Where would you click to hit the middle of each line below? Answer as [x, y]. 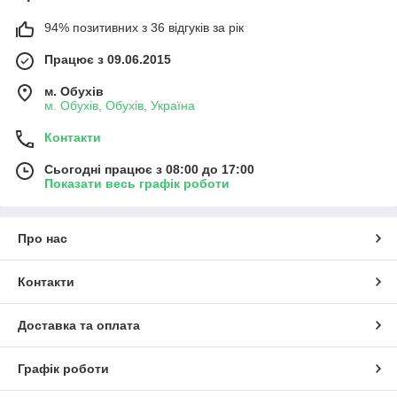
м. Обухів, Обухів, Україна [120, 106]
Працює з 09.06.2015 [108, 60]
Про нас [43, 239]
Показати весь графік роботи [137, 184]
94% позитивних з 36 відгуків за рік [144, 28]
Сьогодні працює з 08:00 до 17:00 [149, 170]
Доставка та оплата [79, 326]
